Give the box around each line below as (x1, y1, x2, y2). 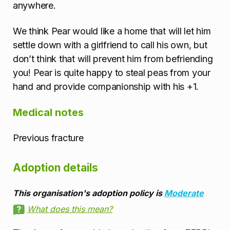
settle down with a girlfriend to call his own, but (13, 40, 207, 51)
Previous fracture (13, 132, 84, 144)
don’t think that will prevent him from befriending (13, 53, 213, 65)
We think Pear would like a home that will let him (13, 26, 211, 37)
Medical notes (13, 106, 84, 119)
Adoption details (13, 161, 98, 174)
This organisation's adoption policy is (13, 188, 164, 199)
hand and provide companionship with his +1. (13, 81, 199, 92)
